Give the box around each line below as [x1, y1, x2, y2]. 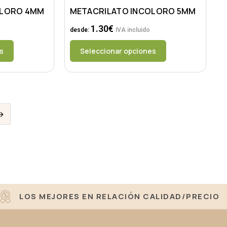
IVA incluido [115, 26, 150, 34]
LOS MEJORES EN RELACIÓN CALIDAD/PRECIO [19, 191, 219, 202]
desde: [69, 26, 91, 34]
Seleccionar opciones [80, 46, 156, 56]
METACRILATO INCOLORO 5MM [69, 6, 196, 17]
